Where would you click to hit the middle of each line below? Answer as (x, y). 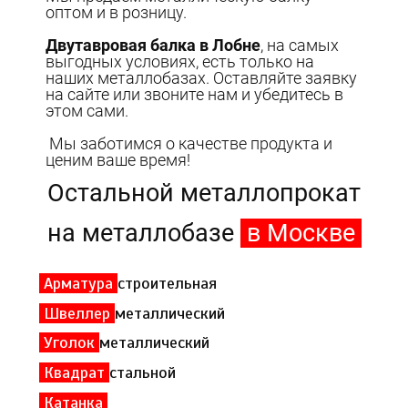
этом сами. (87, 110)
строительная (170, 283)
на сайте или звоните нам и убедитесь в (195, 94)
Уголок (70, 343)
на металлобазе (143, 233)
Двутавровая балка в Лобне (153, 45)
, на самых (300, 45)
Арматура (79, 283)
